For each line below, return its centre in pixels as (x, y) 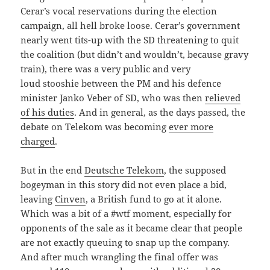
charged (38, 141)
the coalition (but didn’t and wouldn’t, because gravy (135, 54)
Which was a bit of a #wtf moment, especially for (126, 213)
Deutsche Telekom (124, 170)
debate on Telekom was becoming (95, 126)
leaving (38, 199)
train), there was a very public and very (106, 68)
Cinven (71, 199)
